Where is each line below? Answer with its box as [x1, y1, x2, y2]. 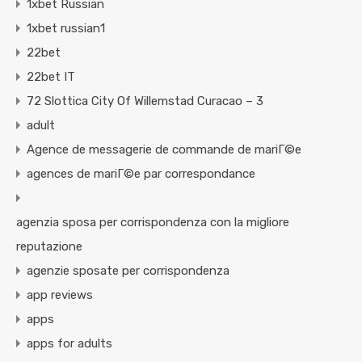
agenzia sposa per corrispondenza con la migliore [16, 215, 289, 230]
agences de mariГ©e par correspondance [27, 166, 255, 182]
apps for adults [27, 336, 112, 351]
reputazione [16, 239, 82, 255]
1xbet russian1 [27, 21, 105, 36]
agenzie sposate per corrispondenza [27, 263, 229, 279]
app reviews [27, 288, 93, 303]
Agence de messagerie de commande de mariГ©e [27, 142, 301, 158]
